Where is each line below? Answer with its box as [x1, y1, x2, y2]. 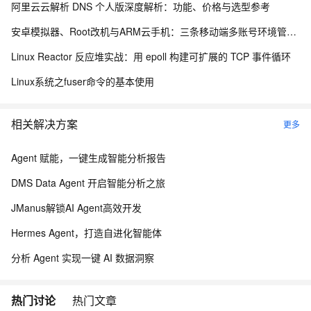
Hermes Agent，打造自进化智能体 [11, 226, 162, 239]
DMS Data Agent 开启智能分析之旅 [11, 176, 165, 190]
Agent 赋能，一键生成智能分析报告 [11, 151, 166, 165]
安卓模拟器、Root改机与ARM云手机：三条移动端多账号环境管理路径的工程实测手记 [287, 24, 296, 38]
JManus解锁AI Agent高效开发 [11, 201, 142, 215]
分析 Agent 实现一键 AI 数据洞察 [11, 251, 154, 264]
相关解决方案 [11, 116, 78, 132]
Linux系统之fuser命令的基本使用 [11, 74, 154, 88]
